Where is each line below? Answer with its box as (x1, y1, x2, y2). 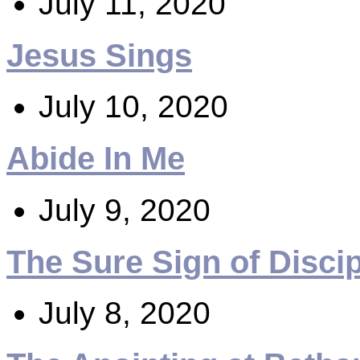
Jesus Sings (6, 36, 192, 74)
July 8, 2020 (39, 296, 211, 331)
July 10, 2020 (39, 89, 228, 125)
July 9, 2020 (39, 192, 211, 227)
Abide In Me (6, 140, 185, 178)
